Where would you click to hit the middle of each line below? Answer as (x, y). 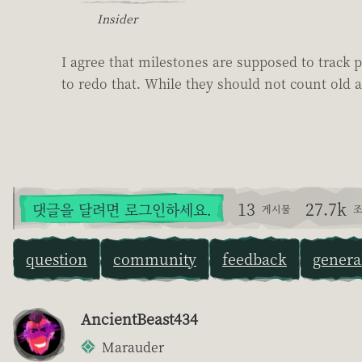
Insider (117, 18)
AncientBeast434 (139, 318)
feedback (255, 258)
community (155, 258)
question (57, 258)
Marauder (133, 347)
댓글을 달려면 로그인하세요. (122, 209)
